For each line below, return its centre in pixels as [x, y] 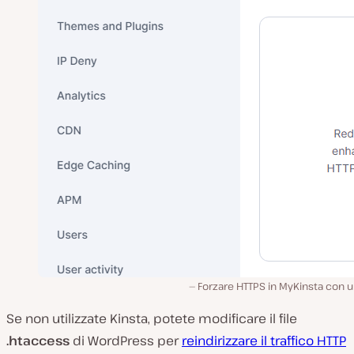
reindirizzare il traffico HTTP [264, 340]
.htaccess [38, 340]
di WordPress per [126, 340]
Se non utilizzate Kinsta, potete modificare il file [152, 318]
